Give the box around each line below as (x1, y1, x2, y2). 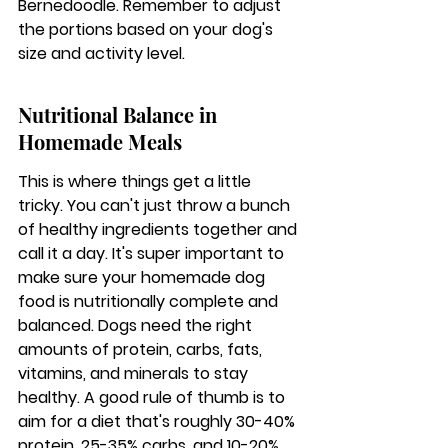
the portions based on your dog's (18, 18, 277, 41)
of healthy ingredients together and (18, 218, 301, 241)
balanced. (18, 314, 94, 337)
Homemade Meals (18, 128, 182, 155)
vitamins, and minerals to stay (18, 362, 252, 385)
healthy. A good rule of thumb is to (18, 386, 289, 409)
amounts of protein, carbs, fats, (18, 338, 266, 361)
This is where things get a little (18, 170, 255, 193)
